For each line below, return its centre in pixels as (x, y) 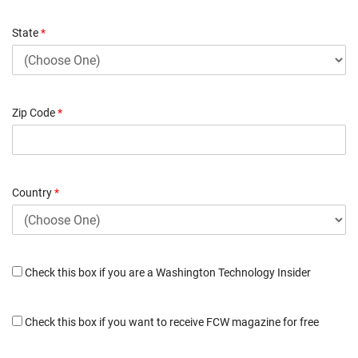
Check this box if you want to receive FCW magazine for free (171, 322)
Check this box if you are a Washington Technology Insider (167, 273)
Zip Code (35, 113)
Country (33, 193)
